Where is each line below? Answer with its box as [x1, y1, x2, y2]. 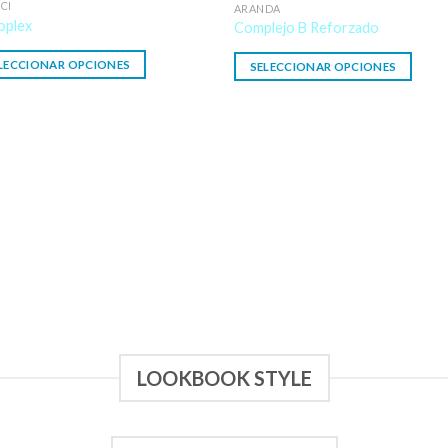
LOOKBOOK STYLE [136, 365, 312, 390]
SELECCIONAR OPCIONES [249, 60, 397, 73]
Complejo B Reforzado [233, 19, 379, 37]
